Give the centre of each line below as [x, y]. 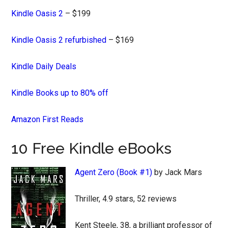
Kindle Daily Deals [44, 66]
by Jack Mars [177, 172]
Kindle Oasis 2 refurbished [59, 40]
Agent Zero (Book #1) [114, 172]
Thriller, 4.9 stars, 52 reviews [126, 199]
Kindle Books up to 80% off [60, 93]
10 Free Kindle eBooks [92, 148]
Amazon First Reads [48, 119]
